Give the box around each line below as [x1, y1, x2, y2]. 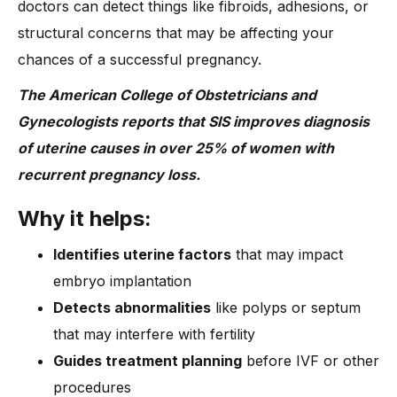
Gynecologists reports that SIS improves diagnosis [18, 112, 370, 130]
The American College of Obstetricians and [18, 85, 316, 104]
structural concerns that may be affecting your [18, 23, 334, 42]
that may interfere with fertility [53, 324, 255, 343]
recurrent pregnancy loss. [18, 165, 200, 183]
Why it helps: [18, 205, 152, 231]
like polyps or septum [211, 298, 361, 316]
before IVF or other [242, 351, 379, 370]
